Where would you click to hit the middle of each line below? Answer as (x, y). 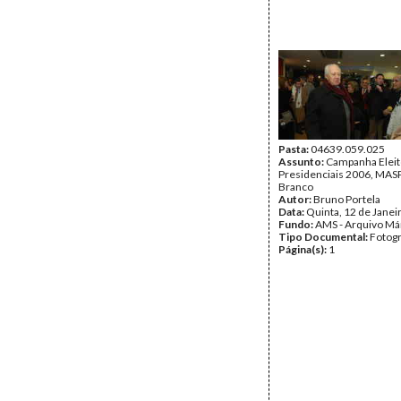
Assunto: (302, 162)
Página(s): (303, 249)
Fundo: (297, 224)
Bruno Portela (347, 199)
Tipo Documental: (324, 237)
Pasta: (294, 149)
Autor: (296, 199)
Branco (296, 187)
